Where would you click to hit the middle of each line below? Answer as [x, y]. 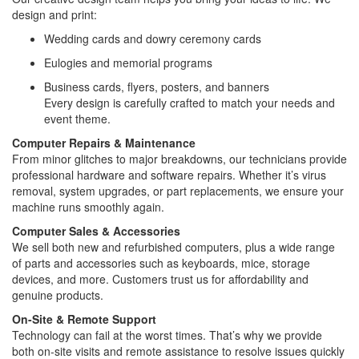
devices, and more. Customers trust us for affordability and [160, 278]
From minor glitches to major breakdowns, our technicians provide [179, 158]
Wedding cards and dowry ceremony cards [153, 38]
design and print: [54, 14]
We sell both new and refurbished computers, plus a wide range [173, 246]
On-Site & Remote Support [84, 319]
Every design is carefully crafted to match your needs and [190, 102]
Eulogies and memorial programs [128, 62]
